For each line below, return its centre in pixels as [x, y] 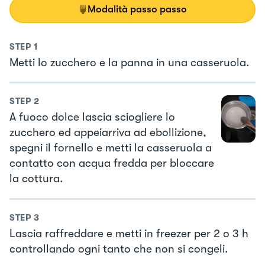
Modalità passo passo [137, 9]
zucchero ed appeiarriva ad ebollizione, [108, 133]
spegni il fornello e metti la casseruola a [111, 148]
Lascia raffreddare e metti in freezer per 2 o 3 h [129, 233]
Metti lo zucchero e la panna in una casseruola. [129, 62]
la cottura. [36, 179]
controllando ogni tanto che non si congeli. [119, 249]
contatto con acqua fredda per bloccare [112, 164]
